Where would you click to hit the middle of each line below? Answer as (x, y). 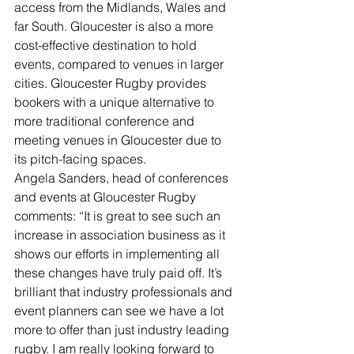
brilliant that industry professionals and (125, 292)
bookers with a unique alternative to (116, 102)
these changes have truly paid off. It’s (120, 273)
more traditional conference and (106, 121)
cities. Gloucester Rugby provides (112, 83)
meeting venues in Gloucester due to (119, 140)
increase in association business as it (121, 235)
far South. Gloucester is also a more (115, 26)
